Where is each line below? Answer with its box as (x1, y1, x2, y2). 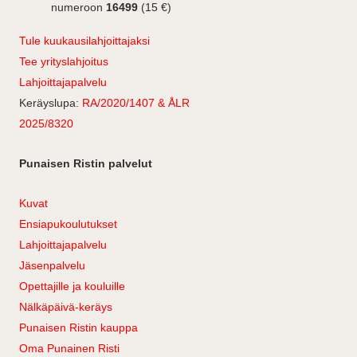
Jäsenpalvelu (19, 259, 85, 272)
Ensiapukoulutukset (19, 218, 117, 230)
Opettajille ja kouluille (19, 280, 125, 292)
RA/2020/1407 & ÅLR (82, 96, 190, 109)
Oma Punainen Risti (19, 342, 120, 355)
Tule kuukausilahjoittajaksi (19, 34, 150, 47)
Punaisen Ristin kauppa (19, 321, 138, 334)
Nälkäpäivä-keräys (19, 300, 112, 313)
